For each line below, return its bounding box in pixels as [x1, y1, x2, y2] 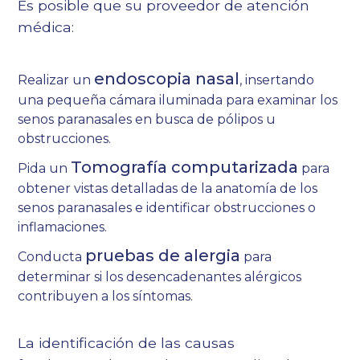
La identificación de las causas [18, 334, 235, 352]
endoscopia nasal [94, 69, 240, 89]
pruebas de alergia [85, 246, 241, 266]
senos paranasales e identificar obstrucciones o [18, 200, 317, 216]
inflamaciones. [18, 219, 108, 235]
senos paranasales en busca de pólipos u [18, 112, 276, 128]
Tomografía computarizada [71, 157, 299, 178]
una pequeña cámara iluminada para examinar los [18, 92, 338, 108]
